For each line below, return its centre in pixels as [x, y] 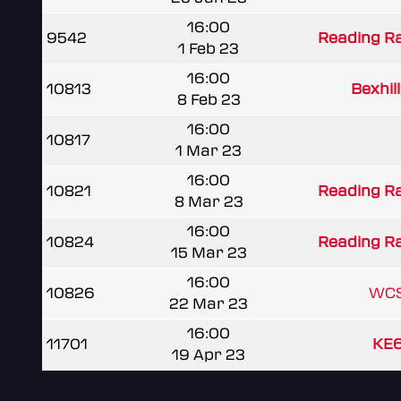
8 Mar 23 [209, 201]
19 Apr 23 [209, 354]
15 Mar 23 [209, 252]
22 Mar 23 [209, 303]
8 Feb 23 [209, 99]
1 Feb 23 [209, 48]
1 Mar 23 [209, 150]
